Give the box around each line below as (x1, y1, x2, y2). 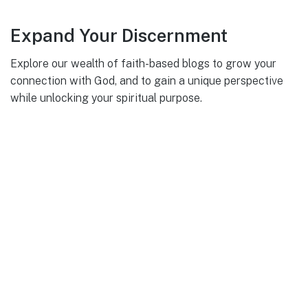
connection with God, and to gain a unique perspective (10, 74, 283, 87)
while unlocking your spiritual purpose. (10, 91, 202, 104)
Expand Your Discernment (10, 25, 228, 47)
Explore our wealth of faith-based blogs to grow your (10, 56, 276, 70)
